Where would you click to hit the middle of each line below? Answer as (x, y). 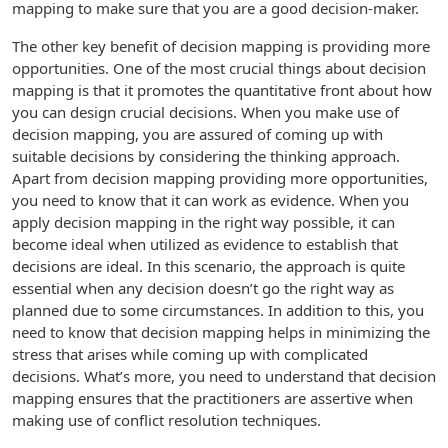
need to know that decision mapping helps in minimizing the (221, 332)
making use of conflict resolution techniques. (166, 420)
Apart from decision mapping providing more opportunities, (220, 178)
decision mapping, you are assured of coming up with (197, 134)
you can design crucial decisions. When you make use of (205, 112)
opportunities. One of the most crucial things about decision (219, 68)
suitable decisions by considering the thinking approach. (206, 156)
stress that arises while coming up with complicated (190, 354)
